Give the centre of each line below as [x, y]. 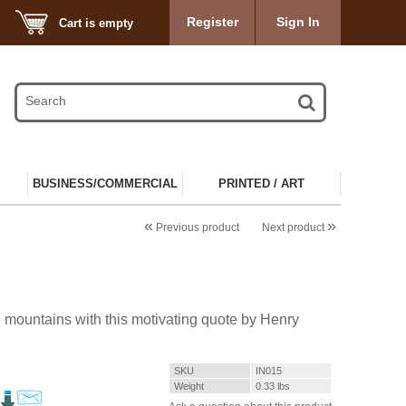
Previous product [196, 227]
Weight [189, 386]
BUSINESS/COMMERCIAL [105, 183]
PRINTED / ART [261, 183]
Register [212, 22]
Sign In [298, 22]
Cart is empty [96, 23]
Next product [295, 227]
